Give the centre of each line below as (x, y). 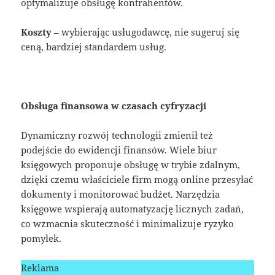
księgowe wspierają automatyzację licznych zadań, (133, 208)
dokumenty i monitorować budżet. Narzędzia (121, 194)
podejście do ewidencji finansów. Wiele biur (119, 149)
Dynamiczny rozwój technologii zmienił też (117, 135)
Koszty (37, 32)
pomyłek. (41, 238)
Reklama (40, 267)
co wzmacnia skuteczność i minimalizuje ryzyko (128, 223)
